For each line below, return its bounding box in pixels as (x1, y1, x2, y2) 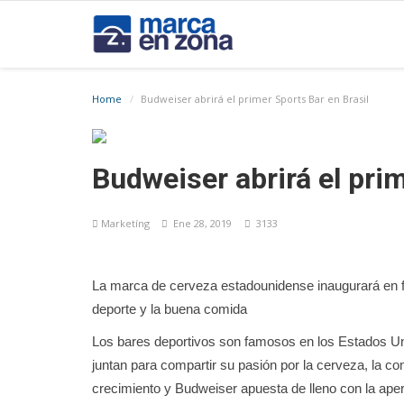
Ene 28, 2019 (168, 216, 232, 230)
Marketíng (98, 216, 152, 230)
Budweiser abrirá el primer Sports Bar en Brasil (141, 92, 369, 106)
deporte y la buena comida (92, 301, 247, 317)
